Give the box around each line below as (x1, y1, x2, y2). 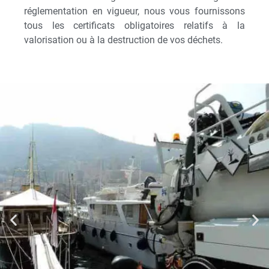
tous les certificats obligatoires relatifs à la (24, 19, 245, 31)
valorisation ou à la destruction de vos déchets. (24, 34, 223, 46)
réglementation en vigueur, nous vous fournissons (24, 5, 245, 17)
